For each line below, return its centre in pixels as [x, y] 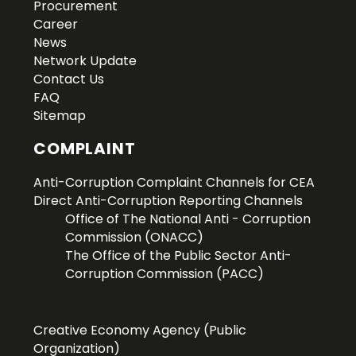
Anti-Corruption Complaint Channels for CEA [174, 183]
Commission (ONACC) [135, 238]
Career [56, 25]
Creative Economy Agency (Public [140, 331]
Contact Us [69, 79]
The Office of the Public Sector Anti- [179, 256]
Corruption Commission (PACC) [165, 274]
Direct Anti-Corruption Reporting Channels [168, 201]
